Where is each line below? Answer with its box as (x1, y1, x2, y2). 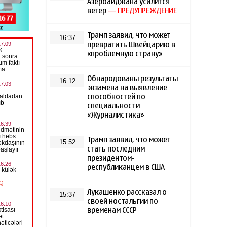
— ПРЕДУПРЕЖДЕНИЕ (108, 7, 177, 15)
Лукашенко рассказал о (87, 188, 167, 196)
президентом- (87, 155, 135, 162)
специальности (87, 102, 140, 110)
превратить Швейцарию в (87, 41, 176, 49)
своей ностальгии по (87, 198, 159, 205)
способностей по (87, 93, 146, 101)
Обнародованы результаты (87, 75, 178, 83)
